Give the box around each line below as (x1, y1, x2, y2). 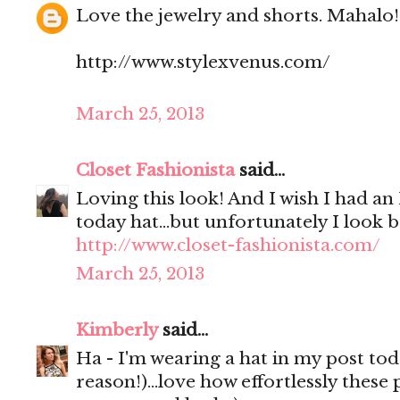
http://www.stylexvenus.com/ (76, 52, 330, 73)
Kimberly (76, 320, 158, 341)
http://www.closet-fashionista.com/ (76, 235, 380, 256)
